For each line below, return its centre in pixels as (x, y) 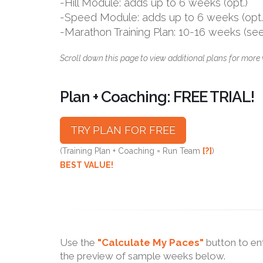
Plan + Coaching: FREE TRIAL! (157, 97)
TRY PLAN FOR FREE (123, 130)
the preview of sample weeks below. (143, 256)
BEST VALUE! (87, 165)
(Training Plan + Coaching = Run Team (131, 151)
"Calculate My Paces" (151, 242)
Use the (79, 242)
